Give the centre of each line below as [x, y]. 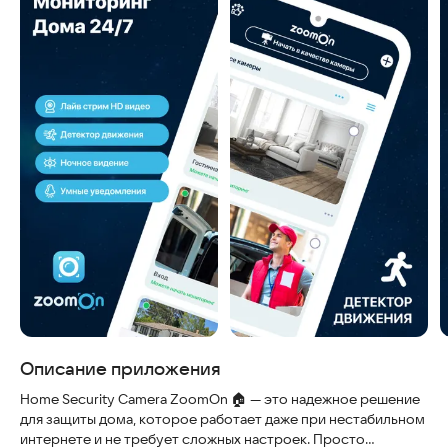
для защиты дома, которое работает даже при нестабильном [222, 419]
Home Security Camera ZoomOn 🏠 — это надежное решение [220, 399]
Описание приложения [120, 368]
